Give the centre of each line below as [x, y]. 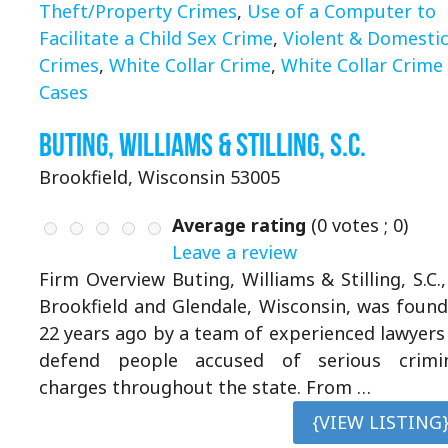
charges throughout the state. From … [205, 387]
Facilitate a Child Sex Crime [156, 37]
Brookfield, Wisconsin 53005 [159, 176]
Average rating [239, 225]
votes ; [360, 225]
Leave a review [234, 252]
